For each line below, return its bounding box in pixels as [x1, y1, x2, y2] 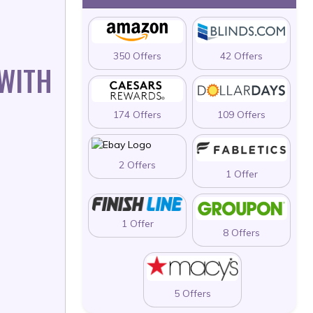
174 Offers [113, 108, 161, 121]
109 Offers [217, 108, 265, 121]
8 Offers [223, 226, 260, 240]
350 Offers [113, 49, 161, 62]
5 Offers [173, 287, 211, 300]
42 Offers [220, 49, 263, 62]
